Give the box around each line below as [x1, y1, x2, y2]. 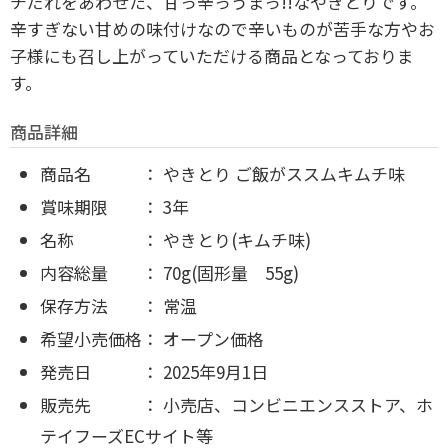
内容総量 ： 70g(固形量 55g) [40, 259, 299, 285]
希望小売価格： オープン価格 [40, 325, 264, 351]
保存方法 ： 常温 [40, 292, 197, 318]
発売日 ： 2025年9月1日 [40, 358, 268, 384]
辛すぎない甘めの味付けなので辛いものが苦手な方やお [10, 15, 435, 41]
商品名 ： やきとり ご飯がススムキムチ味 [40, 160, 405, 186]
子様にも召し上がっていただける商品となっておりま [10, 42, 414, 68]
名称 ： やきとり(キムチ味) [40, 226, 311, 252]
